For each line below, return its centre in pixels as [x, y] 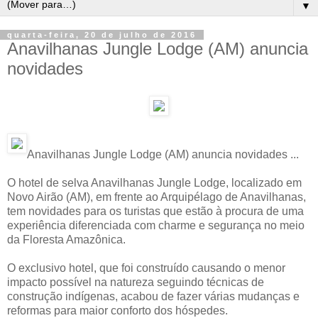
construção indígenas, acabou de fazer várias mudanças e [153, 296]
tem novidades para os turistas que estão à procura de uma [155, 211]
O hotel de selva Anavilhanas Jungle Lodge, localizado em [154, 182]
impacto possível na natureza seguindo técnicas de [136, 282]
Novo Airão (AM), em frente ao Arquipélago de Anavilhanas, [157, 197]
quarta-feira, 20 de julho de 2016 [102, 35]
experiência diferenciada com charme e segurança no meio [156, 225]
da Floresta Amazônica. [66, 239]
